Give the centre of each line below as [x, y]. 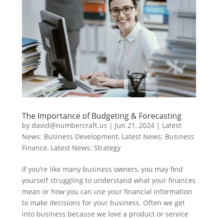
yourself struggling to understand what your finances [109, 180]
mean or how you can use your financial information [107, 191]
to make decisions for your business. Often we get [103, 202]
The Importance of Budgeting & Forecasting [101, 116]
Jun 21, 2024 [134, 125]
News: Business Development [70, 136]
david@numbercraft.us [69, 125]
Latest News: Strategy [85, 147]
